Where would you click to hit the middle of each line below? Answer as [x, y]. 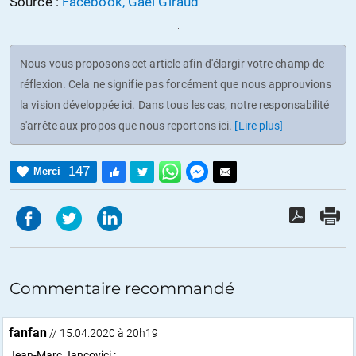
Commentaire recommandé [122, 288]
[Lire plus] [259, 125]
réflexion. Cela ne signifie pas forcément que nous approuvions [176, 84]
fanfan [28, 332]
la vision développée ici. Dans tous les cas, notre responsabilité [175, 104]
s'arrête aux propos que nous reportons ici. [128, 125]
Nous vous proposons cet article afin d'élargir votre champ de [172, 63]
